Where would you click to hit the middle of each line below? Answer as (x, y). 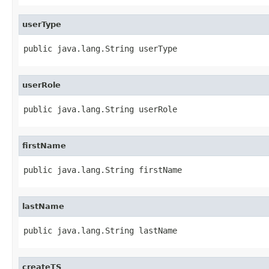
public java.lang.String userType (100, 48)
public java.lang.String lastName (100, 230)
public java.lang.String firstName (103, 170)
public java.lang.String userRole (100, 109)
